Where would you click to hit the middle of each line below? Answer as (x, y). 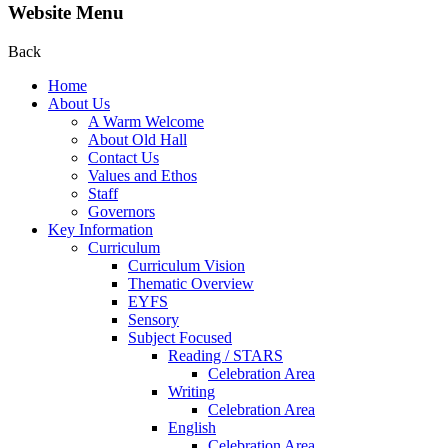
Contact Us (123, 157)
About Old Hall (137, 139)
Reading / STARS (225, 355)
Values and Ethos (142, 175)
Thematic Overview (191, 283)
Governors (121, 211)
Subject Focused (180, 337)
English (192, 427)
